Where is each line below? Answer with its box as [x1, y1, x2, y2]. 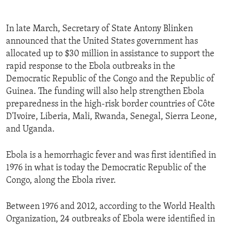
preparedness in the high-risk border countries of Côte [6, 99, 215, 109]
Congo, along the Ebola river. [6, 176, 116, 186]
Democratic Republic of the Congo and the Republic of [6, 74, 214, 84]
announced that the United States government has [6, 37, 198, 47]
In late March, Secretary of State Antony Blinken [6, 24, 193, 34]
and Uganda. [6, 125, 55, 135]
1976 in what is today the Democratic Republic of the [6, 163, 206, 173]
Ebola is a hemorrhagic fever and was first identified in [6, 151, 216, 161]
